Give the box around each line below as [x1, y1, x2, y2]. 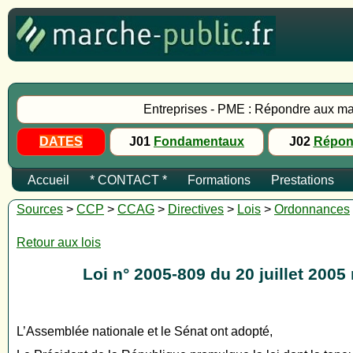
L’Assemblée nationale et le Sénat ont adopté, [17, 325, 273, 339]
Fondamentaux [154, 135, 244, 148]
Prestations [271, 173, 334, 187]
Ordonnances [274, 203, 350, 216]
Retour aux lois [17, 236, 101, 249]
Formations [188, 173, 251, 187]
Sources [17, 203, 63, 216]
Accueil [28, 173, 69, 187]
